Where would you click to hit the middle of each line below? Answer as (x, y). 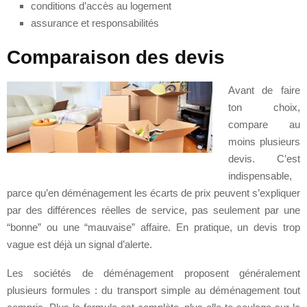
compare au (264, 124)
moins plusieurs (264, 141)
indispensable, (260, 175)
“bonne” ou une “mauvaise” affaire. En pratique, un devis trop (153, 227)
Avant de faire (264, 90)
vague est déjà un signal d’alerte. (79, 244)
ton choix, (264, 107)
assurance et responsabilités (95, 23)
